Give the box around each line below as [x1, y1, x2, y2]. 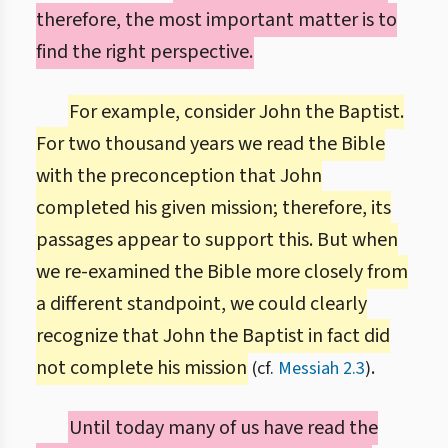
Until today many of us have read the [69, 414, 378, 442]
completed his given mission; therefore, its [36, 194, 391, 222]
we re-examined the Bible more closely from [36, 258, 408, 286]
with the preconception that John [36, 162, 322, 190]
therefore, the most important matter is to [36, 6, 397, 34]
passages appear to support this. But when [36, 226, 398, 254]
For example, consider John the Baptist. [69, 98, 404, 126]
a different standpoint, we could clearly [36, 290, 367, 318]
